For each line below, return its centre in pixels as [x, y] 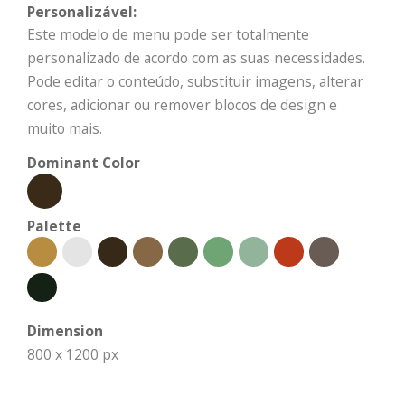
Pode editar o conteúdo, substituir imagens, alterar [195, 81]
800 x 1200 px [73, 354]
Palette [54, 226]
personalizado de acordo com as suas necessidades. [196, 58]
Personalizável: [82, 12]
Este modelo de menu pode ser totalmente [168, 34]
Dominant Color [84, 163]
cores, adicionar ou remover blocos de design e [182, 105]
